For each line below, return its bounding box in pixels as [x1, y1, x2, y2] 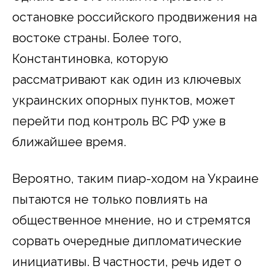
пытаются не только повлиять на [12, 191, 207, 207]
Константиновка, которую [12, 51, 168, 66]
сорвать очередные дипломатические [12, 233, 242, 248]
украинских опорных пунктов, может [12, 92, 235, 108]
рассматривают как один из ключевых [12, 72, 241, 87]
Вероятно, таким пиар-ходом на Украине [12, 171, 259, 186]
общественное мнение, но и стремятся [12, 212, 251, 228]
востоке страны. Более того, [12, 30, 182, 45]
